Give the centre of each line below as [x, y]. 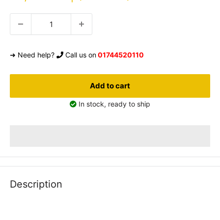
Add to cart [110, 86]
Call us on [80, 55]
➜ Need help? [33, 55]
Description [36, 184]
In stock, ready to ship [113, 104]
